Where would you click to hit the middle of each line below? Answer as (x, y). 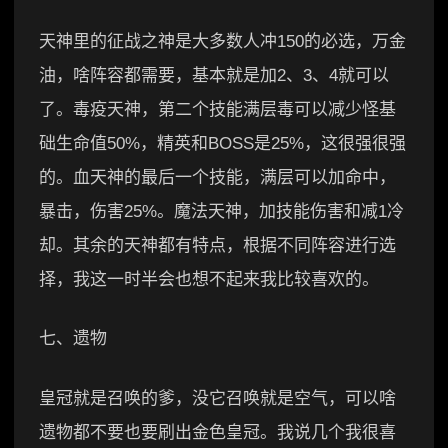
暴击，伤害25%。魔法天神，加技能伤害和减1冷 (221, 211)
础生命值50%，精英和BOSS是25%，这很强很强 (222, 143)
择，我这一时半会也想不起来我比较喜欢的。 (209, 279)
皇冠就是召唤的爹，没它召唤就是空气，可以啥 (217, 398)
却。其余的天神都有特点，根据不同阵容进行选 (217, 245)
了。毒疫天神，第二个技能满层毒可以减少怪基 (217, 109)
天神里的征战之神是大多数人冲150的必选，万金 (222, 41)
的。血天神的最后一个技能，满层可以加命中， (217, 177)
